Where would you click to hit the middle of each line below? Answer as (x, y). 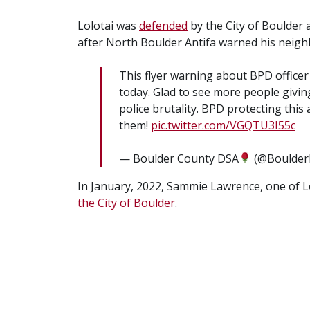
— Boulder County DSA (179, 158)
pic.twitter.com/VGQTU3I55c (223, 125)
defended (163, 25)
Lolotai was (108, 25)
